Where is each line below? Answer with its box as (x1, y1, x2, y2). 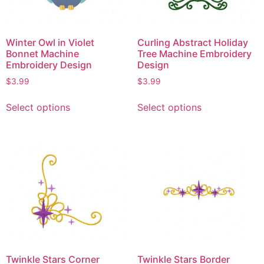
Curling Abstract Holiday (137, 36, 248, 48)
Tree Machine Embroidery (137, 47, 252, 60)
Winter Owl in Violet (6, 36, 94, 48)
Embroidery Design (6, 58, 92, 71)
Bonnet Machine (6, 47, 79, 60)
